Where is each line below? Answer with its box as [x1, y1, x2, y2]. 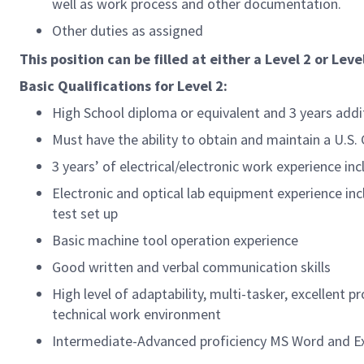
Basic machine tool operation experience [52, 231, 298, 249]
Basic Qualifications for [19, 76, 177, 95]
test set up [52, 204, 118, 223]
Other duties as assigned [52, 21, 203, 40]
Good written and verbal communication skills [52, 258, 331, 276]
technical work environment [52, 305, 221, 323]
